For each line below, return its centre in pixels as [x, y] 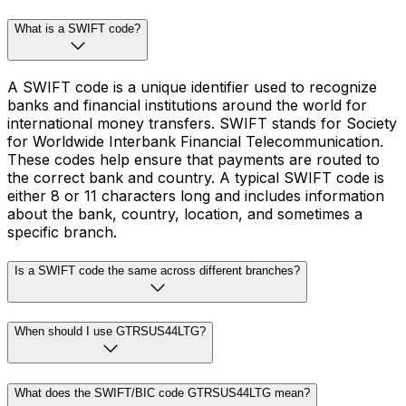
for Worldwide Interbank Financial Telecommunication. [195, 141]
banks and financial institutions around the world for [187, 105]
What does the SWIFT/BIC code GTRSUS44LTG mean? [162, 392]
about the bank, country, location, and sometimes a [185, 213]
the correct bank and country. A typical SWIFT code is [196, 177]
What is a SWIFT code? [77, 29]
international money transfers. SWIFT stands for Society [202, 123]
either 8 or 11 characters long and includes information [196, 195]
